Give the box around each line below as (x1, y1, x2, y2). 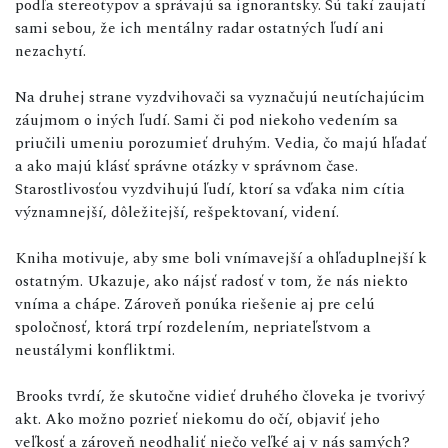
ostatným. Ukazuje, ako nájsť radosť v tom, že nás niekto (15, 269, 408, 294)
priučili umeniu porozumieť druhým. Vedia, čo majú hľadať (15, 131, 427, 156)
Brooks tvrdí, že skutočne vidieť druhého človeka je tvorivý (15, 384, 425, 409)
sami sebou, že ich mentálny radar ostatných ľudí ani (15, 16, 384, 41)
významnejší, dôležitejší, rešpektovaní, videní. (15, 200, 339, 225)
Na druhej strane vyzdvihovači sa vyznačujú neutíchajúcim (15, 85, 425, 110)
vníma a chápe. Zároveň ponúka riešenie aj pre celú (15, 292, 375, 317)
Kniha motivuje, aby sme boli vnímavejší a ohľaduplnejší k (15, 246, 427, 271)
